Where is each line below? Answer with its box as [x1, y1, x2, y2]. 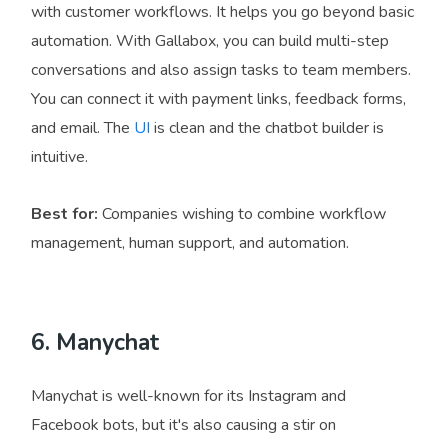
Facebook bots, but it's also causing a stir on [31, 414, 336, 437]
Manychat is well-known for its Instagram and [31, 385, 346, 408]
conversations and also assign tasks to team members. [31, 59, 411, 82]
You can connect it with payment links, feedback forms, [31, 88, 406, 111]
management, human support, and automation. [31, 232, 349, 255]
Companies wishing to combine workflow [98, 203, 386, 226]
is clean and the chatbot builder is [150, 117, 384, 140]
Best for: [31, 203, 98, 226]
